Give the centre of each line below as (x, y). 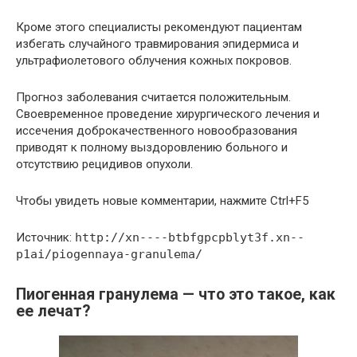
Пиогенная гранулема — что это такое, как (176, 294)
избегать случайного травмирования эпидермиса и (157, 43)
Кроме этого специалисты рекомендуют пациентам (159, 27)
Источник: (45, 237)
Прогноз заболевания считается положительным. (153, 97)
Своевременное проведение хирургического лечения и (168, 114)
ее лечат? (53, 311)
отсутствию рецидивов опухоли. (104, 164)
